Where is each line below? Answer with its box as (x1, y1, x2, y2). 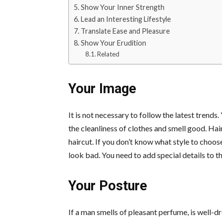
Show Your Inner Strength (80, 3, 165, 12)
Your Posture (68, 178, 147, 194)
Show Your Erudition (80, 39, 146, 48)
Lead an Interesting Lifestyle (80, 15, 171, 24)
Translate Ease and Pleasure (80, 27, 170, 36)
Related (97, 50, 120, 58)
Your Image (68, 81, 136, 97)
